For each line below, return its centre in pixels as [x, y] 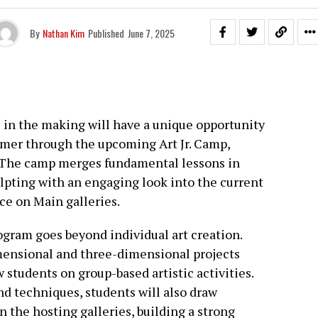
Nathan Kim [64, 33]
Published [106, 33]
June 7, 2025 [151, 33]
